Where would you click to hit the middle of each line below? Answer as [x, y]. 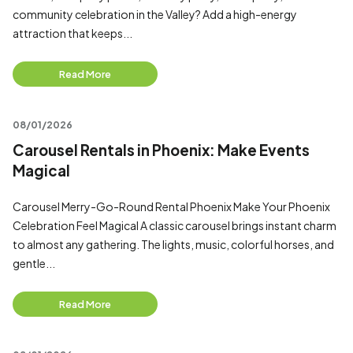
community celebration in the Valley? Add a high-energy [155, 14]
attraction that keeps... [72, 33]
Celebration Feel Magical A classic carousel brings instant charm [175, 225]
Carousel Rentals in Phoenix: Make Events [161, 150]
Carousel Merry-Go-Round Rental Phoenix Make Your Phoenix [171, 206]
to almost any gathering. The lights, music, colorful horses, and [173, 244]
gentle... [34, 263]
